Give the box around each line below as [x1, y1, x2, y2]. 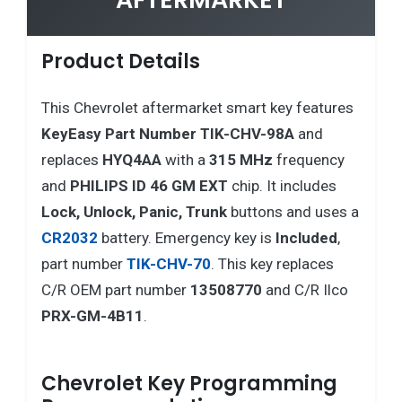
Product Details [41, 47, 200, 75]
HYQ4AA [102, 150, 162, 169]
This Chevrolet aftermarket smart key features [41, 98, 354, 117]
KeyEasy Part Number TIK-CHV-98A [41, 124, 294, 143]
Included [275, 228, 337, 247]
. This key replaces [211, 254, 334, 273]
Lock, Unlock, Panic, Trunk [41, 202, 227, 221]
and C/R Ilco [262, 280, 348, 299]
